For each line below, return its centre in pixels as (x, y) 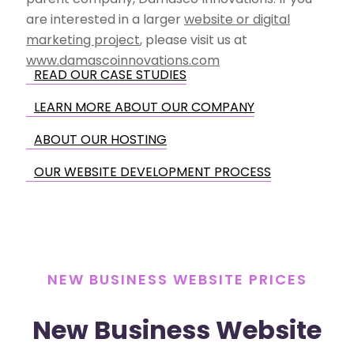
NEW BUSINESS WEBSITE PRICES (177, 279)
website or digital (237, 19)
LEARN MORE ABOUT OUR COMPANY (144, 107)
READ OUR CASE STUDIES (110, 74)
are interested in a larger (105, 19)
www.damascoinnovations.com (123, 60)
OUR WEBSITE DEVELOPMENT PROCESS (153, 171)
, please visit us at (194, 40)
